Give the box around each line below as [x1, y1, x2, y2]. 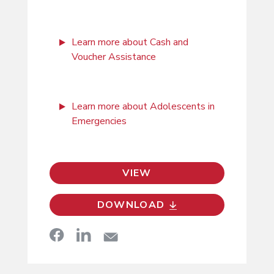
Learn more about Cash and [71, 35, 188, 49]
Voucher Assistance [71, 50, 156, 64]
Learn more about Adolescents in [71, 99, 215, 113]
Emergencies [71, 114, 127, 128]
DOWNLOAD [97, 198, 165, 212]
